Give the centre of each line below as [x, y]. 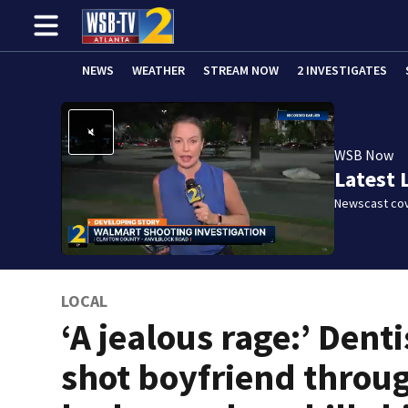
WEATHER [158, 70]
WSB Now [364, 155]
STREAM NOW [241, 70]
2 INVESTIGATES [342, 70]
